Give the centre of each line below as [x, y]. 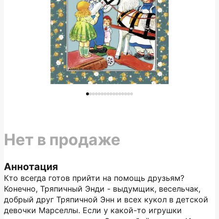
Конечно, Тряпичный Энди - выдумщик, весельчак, [102, 189]
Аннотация [31, 167]
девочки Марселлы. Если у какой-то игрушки [93, 210]
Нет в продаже [62, 140]
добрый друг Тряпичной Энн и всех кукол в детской [106, 199]
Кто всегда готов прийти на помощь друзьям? [94, 178]
